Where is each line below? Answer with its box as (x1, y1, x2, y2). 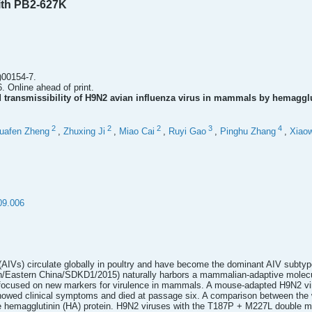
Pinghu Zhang (220, 126, 276, 137)
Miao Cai (119, 126, 155, 137)
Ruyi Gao (169, 126, 206, 137)
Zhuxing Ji (63, 126, 105, 137)
